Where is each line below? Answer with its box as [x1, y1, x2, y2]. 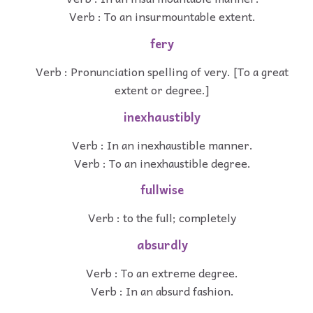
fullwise [140, 180, 184, 200]
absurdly [136, 235, 188, 255]
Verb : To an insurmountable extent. [68, 7, 256, 26]
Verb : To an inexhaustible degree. [73, 153, 251, 172]
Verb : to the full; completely [88, 208, 236, 227]
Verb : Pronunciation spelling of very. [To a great [36, 62, 289, 81]
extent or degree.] [115, 80, 210, 99]
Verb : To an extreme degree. [86, 263, 238, 282]
